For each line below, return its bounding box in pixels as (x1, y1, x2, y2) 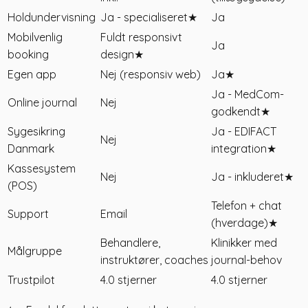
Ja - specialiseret (100, 10, 188, 25)
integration (211, 142, 267, 156)
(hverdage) (211, 216, 268, 230)
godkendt (211, 104, 261, 119)
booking (8, 47, 49, 62)
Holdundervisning (8, 10, 96, 25)
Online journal (8, 96, 77, 110)
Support (8, 207, 49, 221)
